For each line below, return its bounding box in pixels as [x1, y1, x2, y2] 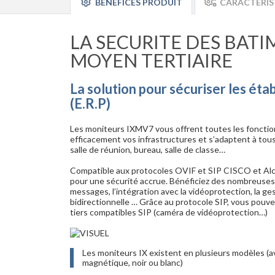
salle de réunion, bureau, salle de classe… [70, 144, 227, 155]
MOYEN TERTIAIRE [70, 49, 233, 71]
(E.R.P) [70, 95, 110, 112]
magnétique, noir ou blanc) [82, 257, 183, 268]
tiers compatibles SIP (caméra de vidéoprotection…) [70, 207, 268, 217]
